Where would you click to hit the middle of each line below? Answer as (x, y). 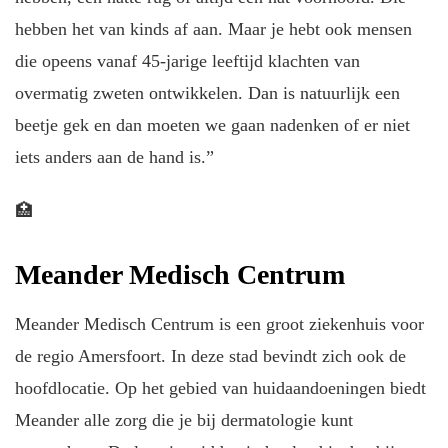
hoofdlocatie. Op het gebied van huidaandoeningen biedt (220, 388)
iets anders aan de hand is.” (114, 156)
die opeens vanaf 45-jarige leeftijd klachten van (187, 60)
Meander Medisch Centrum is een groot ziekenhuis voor (219, 324)
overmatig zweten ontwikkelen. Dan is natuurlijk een (207, 92)
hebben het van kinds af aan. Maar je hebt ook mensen (213, 28)
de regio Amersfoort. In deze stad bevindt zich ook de (210, 356)
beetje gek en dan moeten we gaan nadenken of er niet (212, 124)
